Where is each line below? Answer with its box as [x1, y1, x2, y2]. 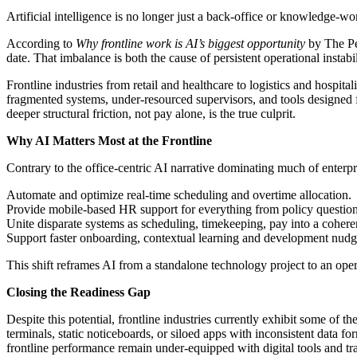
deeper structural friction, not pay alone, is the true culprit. [6, 107, 296, 121]
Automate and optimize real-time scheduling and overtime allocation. [6, 188, 351, 202]
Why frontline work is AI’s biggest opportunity [76, 37, 305, 51]
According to [6, 37, 76, 51]
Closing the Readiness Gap [6, 285, 151, 300]
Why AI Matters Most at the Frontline [6, 134, 212, 148]
